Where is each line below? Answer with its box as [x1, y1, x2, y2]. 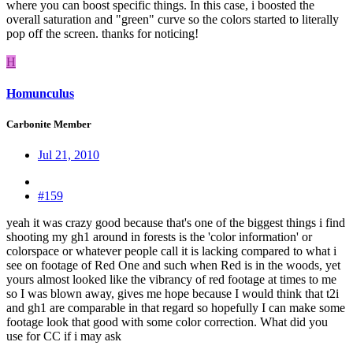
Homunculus [6, 86, 74, 100]
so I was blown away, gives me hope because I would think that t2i [6, 286, 339, 300]
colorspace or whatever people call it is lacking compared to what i [6, 243, 336, 258]
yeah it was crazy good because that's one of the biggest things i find [6, 215, 345, 229]
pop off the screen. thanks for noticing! [6, 27, 199, 41]
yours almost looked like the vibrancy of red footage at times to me [6, 272, 336, 286]
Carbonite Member [6, 117, 91, 130]
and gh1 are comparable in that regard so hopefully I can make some [6, 300, 345, 314]
